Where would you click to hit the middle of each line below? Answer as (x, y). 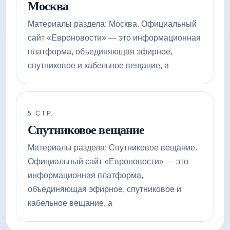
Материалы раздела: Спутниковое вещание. (112, 148)
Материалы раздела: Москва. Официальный (112, 24)
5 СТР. (41, 113)
